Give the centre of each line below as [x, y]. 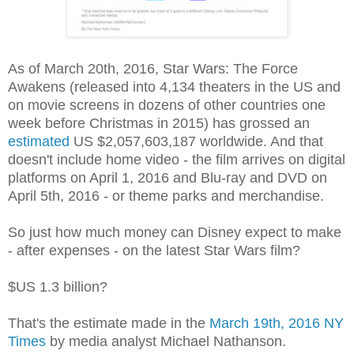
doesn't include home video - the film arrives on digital [177, 159]
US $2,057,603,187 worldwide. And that [196, 141]
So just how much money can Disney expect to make [175, 232]
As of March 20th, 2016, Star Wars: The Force [153, 68]
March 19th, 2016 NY [277, 323]
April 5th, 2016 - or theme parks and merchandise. [166, 196]
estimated [39, 141]
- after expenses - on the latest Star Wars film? [154, 250]
